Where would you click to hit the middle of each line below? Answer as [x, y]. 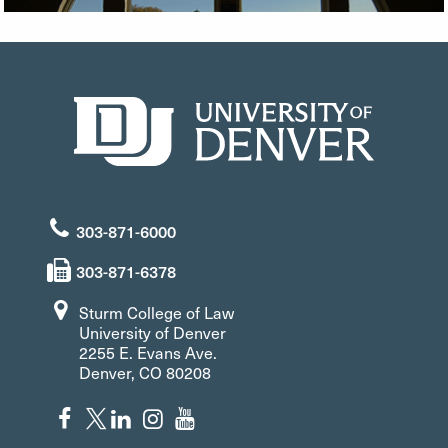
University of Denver [153, 332]
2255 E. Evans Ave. [148, 352]
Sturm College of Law [157, 312]
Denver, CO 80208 [145, 372]
